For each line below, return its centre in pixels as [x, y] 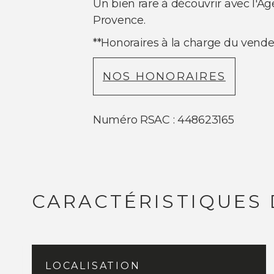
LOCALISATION [93, 266]
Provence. [119, 20]
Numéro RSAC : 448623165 [164, 120]
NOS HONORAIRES [164, 77]
